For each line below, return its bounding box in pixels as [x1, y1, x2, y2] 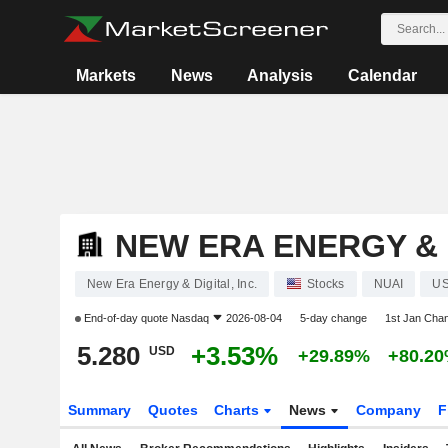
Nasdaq [170, 312, 209, 324]
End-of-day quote [80, 312, 171, 324]
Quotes [147, 402, 198, 418]
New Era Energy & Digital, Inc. [86, 277, 257, 291]
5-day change [300, 312, 367, 324]
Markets [76, 67, 137, 84]
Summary [67, 402, 131, 418]
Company [356, 402, 422, 418]
